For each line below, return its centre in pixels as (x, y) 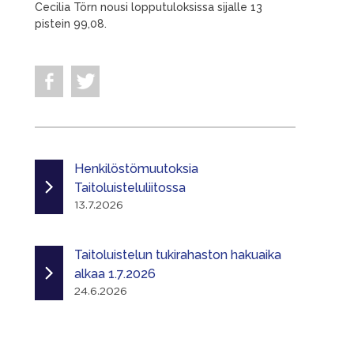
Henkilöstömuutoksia (136, 169)
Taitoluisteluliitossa (130, 188)
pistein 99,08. (71, 24)
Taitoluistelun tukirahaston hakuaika (178, 255)
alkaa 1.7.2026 (115, 274)
